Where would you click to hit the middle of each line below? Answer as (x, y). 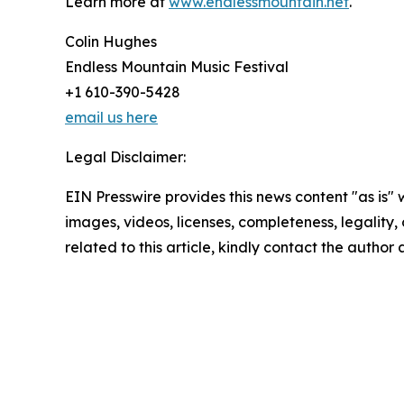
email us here (111, 118)
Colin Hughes (111, 42)
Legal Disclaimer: (125, 157)
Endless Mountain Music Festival (177, 67)
